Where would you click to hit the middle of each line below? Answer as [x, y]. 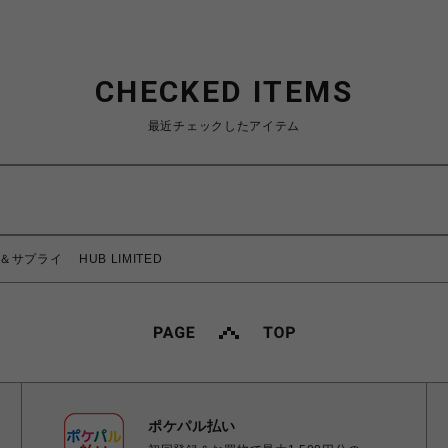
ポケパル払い [192, 425]
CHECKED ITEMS [224, 91]
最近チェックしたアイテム [224, 126]
